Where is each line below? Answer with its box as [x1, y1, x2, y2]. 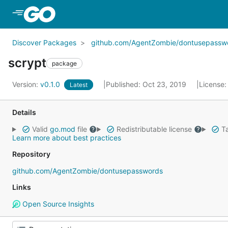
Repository [12, 150, 50, 158]
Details [12, 108, 36, 117]
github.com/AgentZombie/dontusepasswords [12, 166, 163, 175]
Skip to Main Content [57, 9, 139, 19]
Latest [70, 81, 88, 89]
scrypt [8, 55, 46, 70]
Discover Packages [12, 38, 76, 47]
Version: [12, 80, 40, 89]
